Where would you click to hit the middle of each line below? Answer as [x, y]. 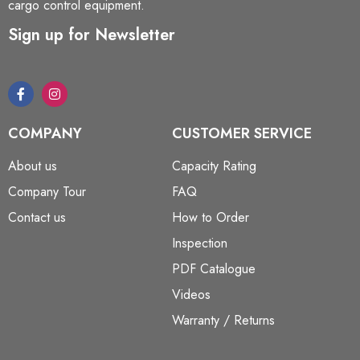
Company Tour [47, 192]
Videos [191, 295]
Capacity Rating [214, 166]
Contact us [37, 218]
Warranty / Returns [223, 321]
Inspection [200, 243]
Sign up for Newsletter [92, 35]
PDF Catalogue [214, 269]
